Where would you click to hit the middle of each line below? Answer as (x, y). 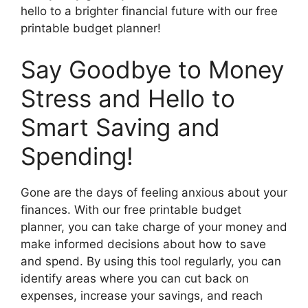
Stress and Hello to (128, 98)
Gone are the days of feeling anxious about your (154, 192)
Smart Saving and (120, 127)
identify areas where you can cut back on (135, 278)
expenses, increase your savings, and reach (142, 295)
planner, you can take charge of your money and (154, 227)
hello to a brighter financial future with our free (149, 11)
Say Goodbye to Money (152, 69)
